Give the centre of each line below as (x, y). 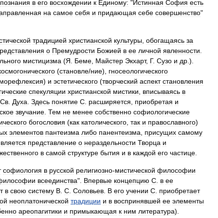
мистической (135, 170)
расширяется (110, 102)
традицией (50, 40)
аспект (150, 81)
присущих (160, 132)
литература (156, 211)
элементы (188, 201)
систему (41, 191)
